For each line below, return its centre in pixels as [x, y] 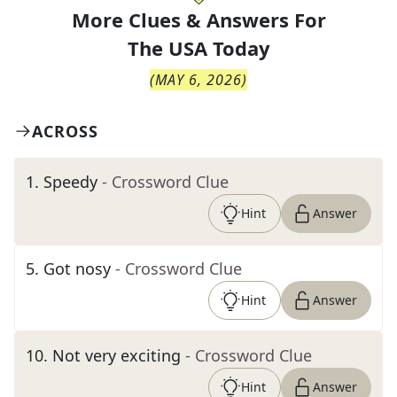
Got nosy [77, 269]
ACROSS [65, 131]
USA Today [219, 48]
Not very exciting [117, 355]
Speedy [70, 182]
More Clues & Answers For [198, 19]
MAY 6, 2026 [198, 80]
